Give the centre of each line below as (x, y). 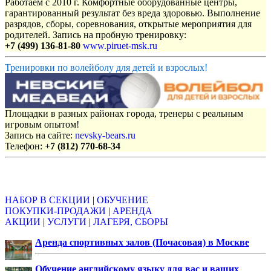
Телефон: (25, 146)
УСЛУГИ (67, 221)
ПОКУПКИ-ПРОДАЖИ (55, 211)
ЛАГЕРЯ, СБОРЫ (131, 221)
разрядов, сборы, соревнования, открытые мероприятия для (128, 24)
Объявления (32, 176)
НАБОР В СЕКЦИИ (47, 200)
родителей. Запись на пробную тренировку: (96, 35)
